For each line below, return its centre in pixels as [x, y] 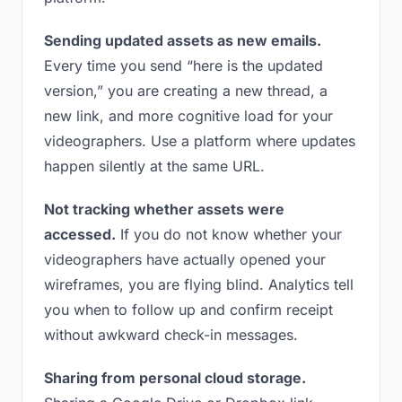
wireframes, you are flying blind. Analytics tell [199, 284]
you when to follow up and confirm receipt [188, 310]
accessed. [80, 234]
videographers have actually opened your [185, 259]
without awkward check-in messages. [171, 335]
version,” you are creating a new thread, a [186, 91]
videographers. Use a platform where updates [200, 141]
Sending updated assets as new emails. [183, 40]
